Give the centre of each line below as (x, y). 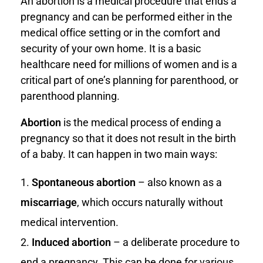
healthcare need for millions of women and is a (129, 64)
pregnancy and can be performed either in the (127, 16)
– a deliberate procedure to (175, 242)
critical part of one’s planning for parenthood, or (129, 80)
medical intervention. (70, 222)
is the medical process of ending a (141, 122)
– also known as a (179, 182)
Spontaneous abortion (84, 182)
